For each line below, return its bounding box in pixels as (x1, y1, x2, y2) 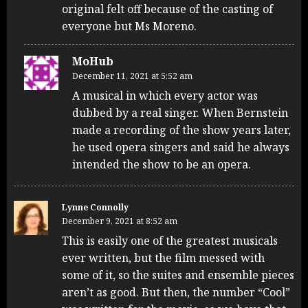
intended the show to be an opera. (72, 156, 251, 172)
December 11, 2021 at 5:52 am (72, 69, 192, 82)
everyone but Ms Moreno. (62, 18, 197, 34)
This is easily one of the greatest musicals (62, 232, 278, 248)
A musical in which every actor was (72, 87, 258, 103)
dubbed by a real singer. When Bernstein (72, 104, 288, 120)
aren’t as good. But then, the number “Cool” (62, 284, 290, 300)
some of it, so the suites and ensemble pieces (62, 267, 294, 283)
